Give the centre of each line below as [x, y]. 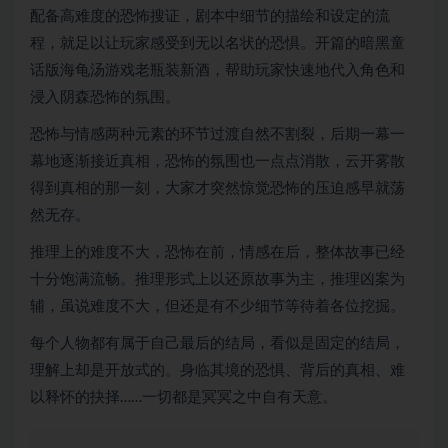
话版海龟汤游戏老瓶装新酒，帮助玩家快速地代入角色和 [217, 70]
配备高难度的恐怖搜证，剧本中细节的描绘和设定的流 [210, 16]
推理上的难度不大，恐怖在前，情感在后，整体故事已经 [217, 252]
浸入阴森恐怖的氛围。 [105, 97]
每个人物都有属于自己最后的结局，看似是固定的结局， [217, 343]
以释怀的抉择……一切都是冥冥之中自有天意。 [183, 397]
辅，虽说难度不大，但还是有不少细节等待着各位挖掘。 [217, 306]
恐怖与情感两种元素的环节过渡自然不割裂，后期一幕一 [217, 134]
